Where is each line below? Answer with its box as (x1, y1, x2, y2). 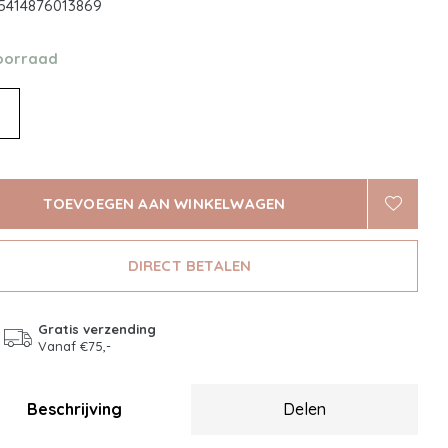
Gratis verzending (38, 321, 156, 337)
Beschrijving (27, 399, 122, 419)
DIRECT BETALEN (127, 256, 252, 275)
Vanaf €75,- (38, 338, 111, 354)
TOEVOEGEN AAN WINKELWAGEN (42, 194, 286, 213)
